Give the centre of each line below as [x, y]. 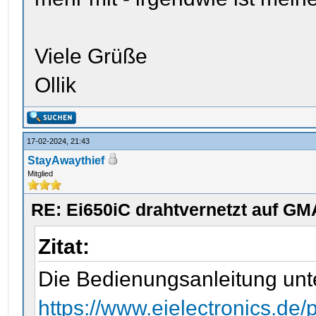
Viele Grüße [91, 56]
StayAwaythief [66, 160]
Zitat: [64, 247]
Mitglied [41, 174]
